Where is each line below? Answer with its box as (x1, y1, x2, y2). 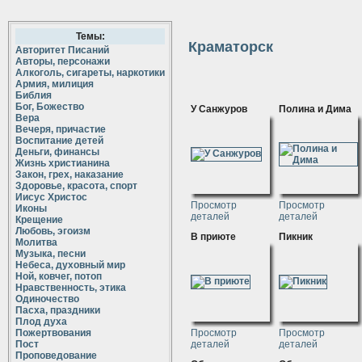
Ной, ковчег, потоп (15, 271, 102, 282)
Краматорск (188, 39, 273, 56)
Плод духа (15, 316, 67, 327)
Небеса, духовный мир (15, 259, 125, 271)
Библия (15, 90, 52, 101)
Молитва (15, 237, 57, 248)
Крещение (15, 214, 63, 225)
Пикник (279, 231, 313, 242)
